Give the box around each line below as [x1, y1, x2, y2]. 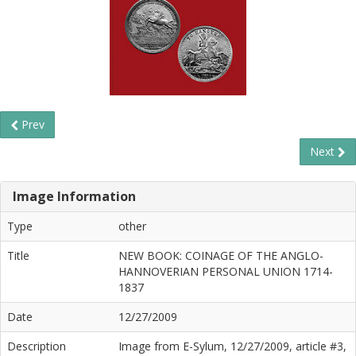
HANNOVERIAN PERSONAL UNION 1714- [118, 264, 333, 279]
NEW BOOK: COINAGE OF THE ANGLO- [118, 248, 323, 263]
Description [7, 339, 66, 354]
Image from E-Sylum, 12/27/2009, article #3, [118, 339, 346, 354]
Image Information [13, 188, 136, 205]
